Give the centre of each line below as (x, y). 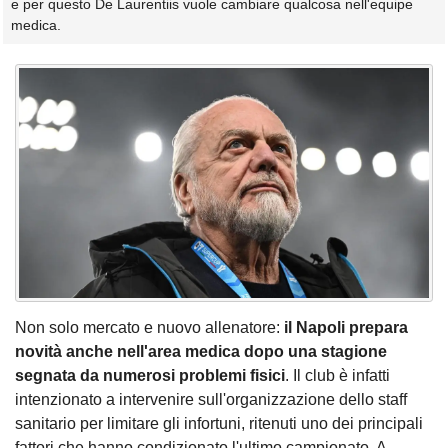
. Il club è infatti (337, 376)
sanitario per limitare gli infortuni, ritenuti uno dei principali (219, 424)
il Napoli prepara (346, 328)
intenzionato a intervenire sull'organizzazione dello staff (211, 400)
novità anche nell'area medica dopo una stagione (201, 352)
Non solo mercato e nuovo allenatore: (149, 328)
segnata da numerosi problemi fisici (150, 376)
